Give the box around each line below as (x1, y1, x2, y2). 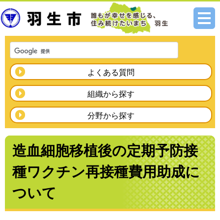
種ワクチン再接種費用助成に (12, 164, 200, 180)
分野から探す (87, 111, 135, 120)
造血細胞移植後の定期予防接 (12, 142, 198, 159)
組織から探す (87, 89, 135, 99)
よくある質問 (87, 68, 135, 77)
